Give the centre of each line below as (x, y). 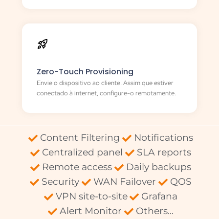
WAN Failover (124, 182)
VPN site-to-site (91, 197)
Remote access (77, 167)
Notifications (163, 138)
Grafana (160, 197)
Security (61, 182)
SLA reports (164, 153)
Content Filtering (80, 138)
